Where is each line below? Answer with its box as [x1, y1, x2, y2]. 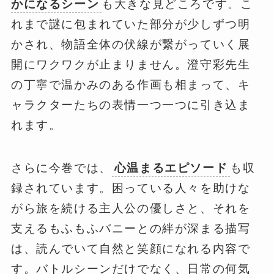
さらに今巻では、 [10, 161, 112, 175]
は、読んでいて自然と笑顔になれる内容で [10, 242, 251, 256]
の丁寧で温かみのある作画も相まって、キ [10, 78, 251, 91]
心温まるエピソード [114, 161, 228, 175]
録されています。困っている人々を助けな [10, 182, 251, 195]
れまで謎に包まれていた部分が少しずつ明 [10, 17, 251, 31]
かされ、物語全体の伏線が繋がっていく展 [10, 37, 251, 51]
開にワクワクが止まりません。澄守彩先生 [10, 57, 251, 71]
